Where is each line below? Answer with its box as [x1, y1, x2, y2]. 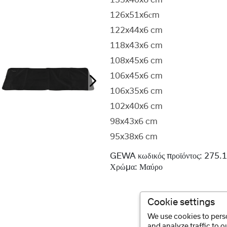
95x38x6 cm [110, 133, 158, 141]
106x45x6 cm [110, 72, 163, 80]
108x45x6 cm [110, 57, 163, 65]
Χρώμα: [110, 163, 138, 171]
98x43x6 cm [110, 118, 158, 126]
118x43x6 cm [110, 42, 163, 50]
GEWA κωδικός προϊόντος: [110, 152, 203, 160]
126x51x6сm [110, 11, 160, 19]
